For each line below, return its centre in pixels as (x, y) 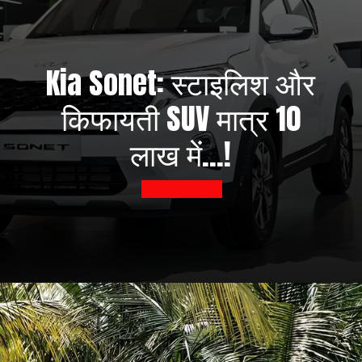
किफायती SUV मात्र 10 (181, 119)
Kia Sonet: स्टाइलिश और (181, 83)
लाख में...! (181, 154)
